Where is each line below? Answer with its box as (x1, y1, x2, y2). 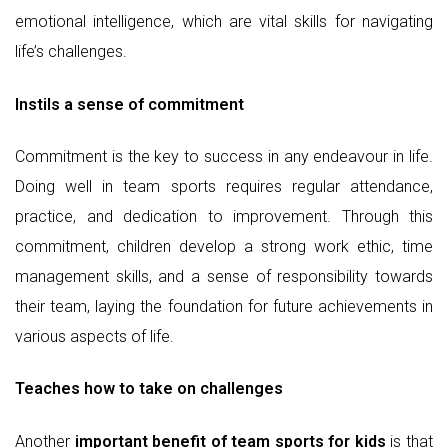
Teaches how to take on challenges (15, 379, 283, 399)
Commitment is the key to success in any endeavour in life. (15, 147, 433, 167)
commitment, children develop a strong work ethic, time (15, 237, 433, 257)
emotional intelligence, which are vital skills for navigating (15, 12, 433, 32)
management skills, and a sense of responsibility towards (15, 267, 433, 287)
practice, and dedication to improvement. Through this (15, 207, 433, 227)
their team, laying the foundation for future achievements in (15, 297, 433, 317)
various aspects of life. (15, 327, 174, 347)
